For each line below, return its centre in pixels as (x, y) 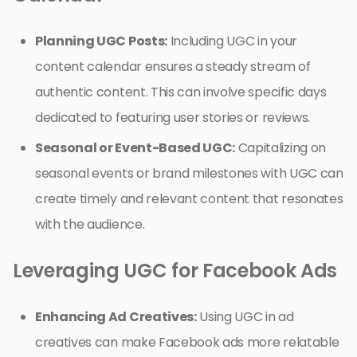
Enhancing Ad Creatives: (116, 316)
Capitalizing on (280, 147)
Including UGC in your (232, 41)
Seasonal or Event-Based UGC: (135, 147)
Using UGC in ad (245, 316)
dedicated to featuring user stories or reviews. (173, 117)
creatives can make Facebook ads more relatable (187, 342)
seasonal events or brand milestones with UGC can (189, 173)
